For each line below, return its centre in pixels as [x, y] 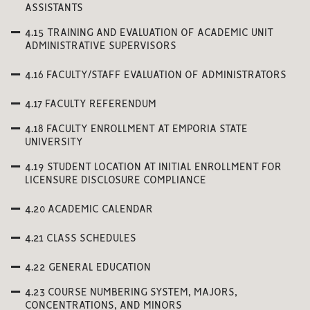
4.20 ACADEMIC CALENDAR [89, 210]
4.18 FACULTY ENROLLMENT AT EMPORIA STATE [136, 129]
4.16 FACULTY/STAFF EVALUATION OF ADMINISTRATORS [156, 75]
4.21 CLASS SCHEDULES [81, 239]
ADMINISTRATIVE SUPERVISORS [101, 46]
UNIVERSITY [54, 143]
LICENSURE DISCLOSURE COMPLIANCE [116, 181]
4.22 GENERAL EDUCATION [88, 268]
